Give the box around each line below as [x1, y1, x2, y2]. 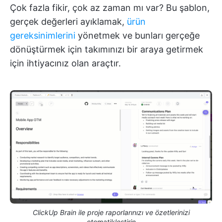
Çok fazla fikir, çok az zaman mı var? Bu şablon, [10, 2, 210, 13]
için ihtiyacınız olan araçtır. [10, 57, 121, 68]
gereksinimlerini [10, 30, 75, 41]
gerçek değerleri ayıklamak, [10, 16, 127, 27]
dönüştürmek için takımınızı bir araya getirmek [10, 44, 203, 55]
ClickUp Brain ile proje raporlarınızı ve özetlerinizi [32, 208, 190, 217]
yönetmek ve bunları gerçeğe [75, 30, 200, 41]
